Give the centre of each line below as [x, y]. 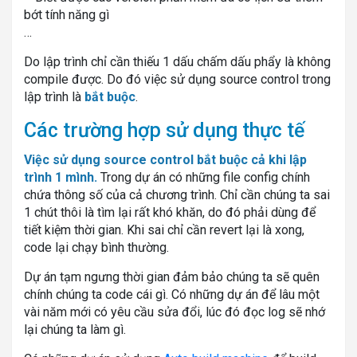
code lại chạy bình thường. [96, 247]
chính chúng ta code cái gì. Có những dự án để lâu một [172, 294]
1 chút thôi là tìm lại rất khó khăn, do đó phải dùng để [170, 212]
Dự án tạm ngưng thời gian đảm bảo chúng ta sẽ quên [172, 277]
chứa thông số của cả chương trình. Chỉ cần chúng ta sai [177, 194]
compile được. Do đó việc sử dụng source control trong [177, 79]
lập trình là [54, 96]
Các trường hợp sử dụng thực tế [164, 130]
